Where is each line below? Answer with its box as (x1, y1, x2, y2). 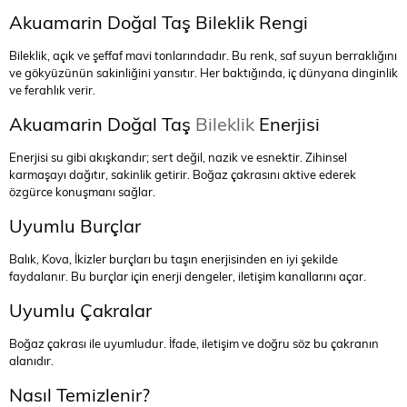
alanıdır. (9, 352, 54, 369)
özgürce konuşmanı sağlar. (9, 184, 155, 200)
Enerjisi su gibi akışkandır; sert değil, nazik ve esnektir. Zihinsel (9, 149, 347, 165)
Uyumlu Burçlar (9, 213, 141, 237)
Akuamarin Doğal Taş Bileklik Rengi (9, 10, 308, 34)
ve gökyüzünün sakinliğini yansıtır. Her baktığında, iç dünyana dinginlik (9, 65, 398, 81)
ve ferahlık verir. (9, 82, 95, 98)
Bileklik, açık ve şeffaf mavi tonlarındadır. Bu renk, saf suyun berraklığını (9, 47, 397, 64)
